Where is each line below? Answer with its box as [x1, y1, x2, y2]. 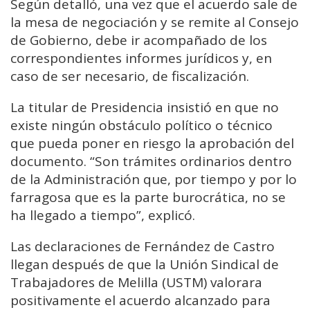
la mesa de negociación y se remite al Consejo [10, 13, 299, 32]
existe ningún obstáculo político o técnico [10, 116, 273, 135]
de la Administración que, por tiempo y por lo [10, 170, 297, 189]
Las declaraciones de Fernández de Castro [10, 237, 275, 256]
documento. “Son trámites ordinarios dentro [10, 152, 292, 171]
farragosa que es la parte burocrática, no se [10, 188, 286, 207]
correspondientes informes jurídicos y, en [10, 49, 272, 68]
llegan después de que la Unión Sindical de [10, 255, 279, 274]
